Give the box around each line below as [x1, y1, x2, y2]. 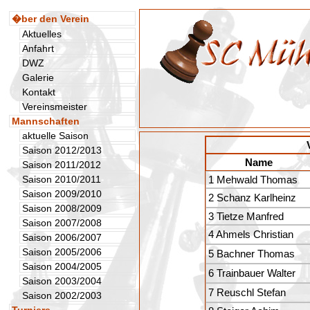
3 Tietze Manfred [208, 210, 284, 222]
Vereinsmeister [22, 101, 87, 112]
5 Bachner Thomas [208, 248, 295, 259]
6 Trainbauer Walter [208, 267, 295, 279]
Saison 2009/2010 [22, 188, 102, 199]
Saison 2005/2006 [22, 246, 102, 257]
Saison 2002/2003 [22, 290, 102, 301]
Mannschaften [12, 116, 80, 127]
